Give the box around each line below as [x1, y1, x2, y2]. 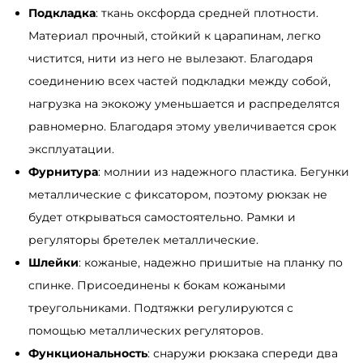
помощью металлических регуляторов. [28, 323, 263, 339]
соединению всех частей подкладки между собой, [28, 74, 331, 89]
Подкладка [28, 6, 96, 21]
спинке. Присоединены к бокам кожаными [28, 278, 286, 293]
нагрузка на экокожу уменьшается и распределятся [28, 96, 340, 112]
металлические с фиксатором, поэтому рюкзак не [28, 187, 327, 203]
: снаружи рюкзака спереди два [147, 346, 338, 361]
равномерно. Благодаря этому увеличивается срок [28, 119, 336, 135]
